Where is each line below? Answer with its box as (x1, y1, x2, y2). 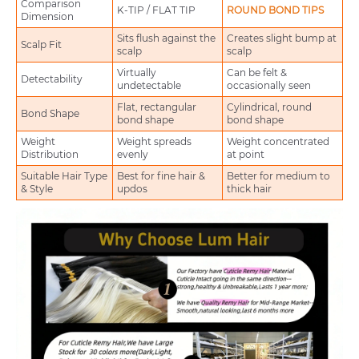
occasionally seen (227, 79, 311, 92)
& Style (21, 183, 53, 196)
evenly (117, 148, 148, 161)
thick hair (227, 183, 272, 196)
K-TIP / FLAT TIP (117, 4, 196, 17)
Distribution (21, 148, 79, 161)
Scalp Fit (21, 38, 62, 51)
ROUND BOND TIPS (227, 4, 324, 17)
